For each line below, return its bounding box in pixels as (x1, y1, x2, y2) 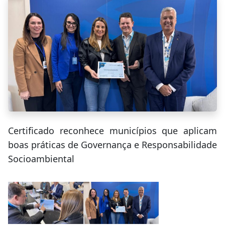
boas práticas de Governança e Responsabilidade (8, 138, 217, 151)
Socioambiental (8, 152, 74, 165)
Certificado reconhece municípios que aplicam (8, 124, 217, 137)
